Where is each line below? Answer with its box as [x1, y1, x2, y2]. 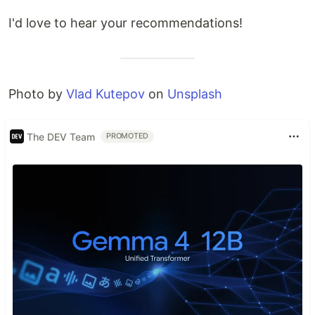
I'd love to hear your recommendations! [8, 15, 243, 31]
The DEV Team [27, 130, 95, 143]
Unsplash [167, 86, 222, 102]
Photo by [8, 86, 66, 102]
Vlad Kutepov [66, 86, 145, 102]
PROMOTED [106, 131, 149, 141]
